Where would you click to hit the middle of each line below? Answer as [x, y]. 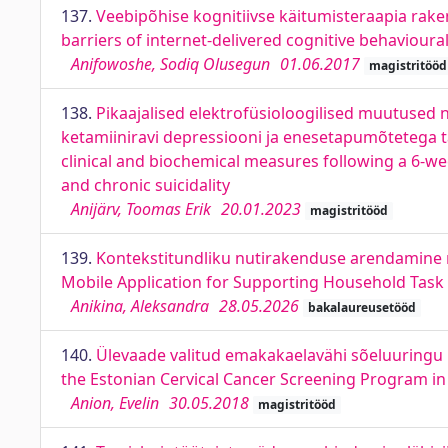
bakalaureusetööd [361, 307]
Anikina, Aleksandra [140, 306]
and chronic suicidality [145, 185]
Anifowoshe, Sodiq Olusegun [170, 64]
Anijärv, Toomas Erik [141, 209]
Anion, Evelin [115, 403]
